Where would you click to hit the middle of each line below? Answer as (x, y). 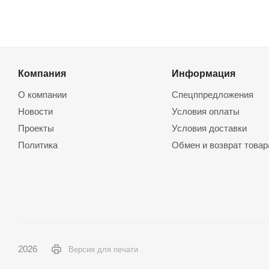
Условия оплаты (205, 111)
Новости (35, 111)
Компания (42, 73)
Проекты (36, 128)
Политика (38, 145)
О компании (42, 95)
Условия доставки (209, 128)
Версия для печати (103, 249)
